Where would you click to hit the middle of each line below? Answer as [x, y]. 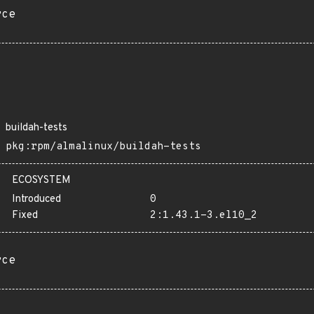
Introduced [36, 199]
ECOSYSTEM [41, 180]
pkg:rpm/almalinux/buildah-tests [103, 147]
